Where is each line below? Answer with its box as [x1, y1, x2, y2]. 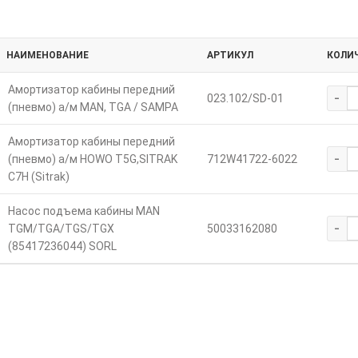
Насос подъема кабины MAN [7, 205, 160, 218]
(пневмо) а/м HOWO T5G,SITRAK [7, 153, 177, 166]
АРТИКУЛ [206, 50, 253, 62]
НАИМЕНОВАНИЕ [6, 50, 89, 62]
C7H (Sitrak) [7, 170, 70, 184]
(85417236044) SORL [7, 240, 117, 253]
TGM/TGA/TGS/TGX [7, 222, 114, 236]
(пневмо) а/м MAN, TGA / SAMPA [7, 101, 178, 114]
